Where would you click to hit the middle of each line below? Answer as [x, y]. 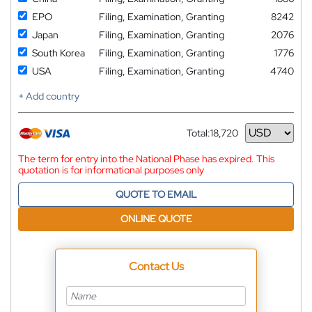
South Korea [58, 53]
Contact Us [156, 266]
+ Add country [49, 96]
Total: [198, 133]
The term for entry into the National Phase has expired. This [146, 158]
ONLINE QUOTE [156, 218]
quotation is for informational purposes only [111, 170]
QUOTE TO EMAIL [156, 194]
